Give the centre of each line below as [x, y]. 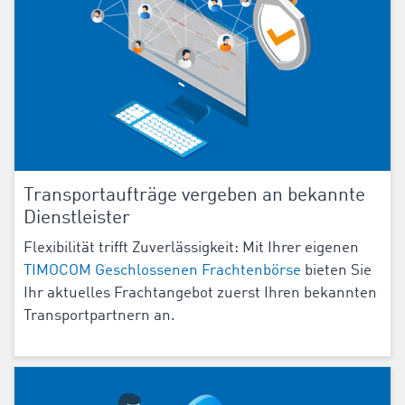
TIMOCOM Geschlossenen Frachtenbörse [162, 271]
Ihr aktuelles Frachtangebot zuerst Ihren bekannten [200, 294]
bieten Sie [336, 271]
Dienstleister [77, 219]
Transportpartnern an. [99, 316]
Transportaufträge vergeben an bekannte [194, 196]
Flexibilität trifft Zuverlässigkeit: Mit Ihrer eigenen [191, 249]
